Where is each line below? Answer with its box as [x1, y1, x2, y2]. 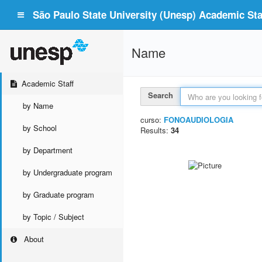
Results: [140, 125, 171, 136]
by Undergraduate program [23, 167, 112, 178]
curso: [140, 114, 164, 125]
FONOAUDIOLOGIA [164, 114, 233, 125]
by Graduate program [23, 189, 94, 200]
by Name [23, 100, 53, 111]
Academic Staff [22, 78, 74, 89]
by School [23, 122, 57, 133]
